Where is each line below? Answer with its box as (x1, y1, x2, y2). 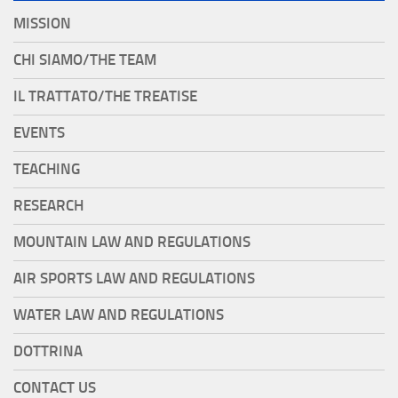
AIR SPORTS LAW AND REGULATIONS (13, 270, 255, 288)
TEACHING (13, 161, 80, 179)
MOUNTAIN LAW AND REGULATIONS (13, 234, 251, 251)
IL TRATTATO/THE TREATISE (13, 88, 197, 106)
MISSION (13, 15, 71, 33)
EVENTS (13, 124, 65, 142)
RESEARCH (13, 197, 84, 215)
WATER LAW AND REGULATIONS (13, 306, 224, 324)
